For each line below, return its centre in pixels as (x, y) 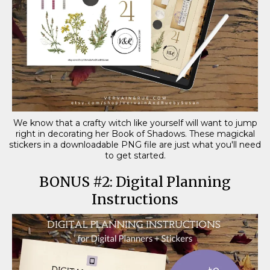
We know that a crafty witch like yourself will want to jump (135, 123)
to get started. (135, 155)
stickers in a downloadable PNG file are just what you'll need (135, 144)
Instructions (135, 199)
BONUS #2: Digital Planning (135, 181)
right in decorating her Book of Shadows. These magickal (135, 133)
